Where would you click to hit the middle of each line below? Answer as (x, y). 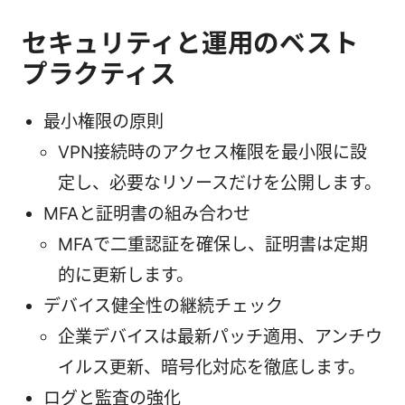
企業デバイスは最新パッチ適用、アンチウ (220, 336)
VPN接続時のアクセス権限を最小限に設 (212, 152)
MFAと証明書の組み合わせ (147, 213)
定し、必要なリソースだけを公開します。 (220, 183)
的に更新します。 (126, 275)
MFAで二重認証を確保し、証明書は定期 (213, 244)
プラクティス (99, 73)
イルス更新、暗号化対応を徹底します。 (212, 367)
